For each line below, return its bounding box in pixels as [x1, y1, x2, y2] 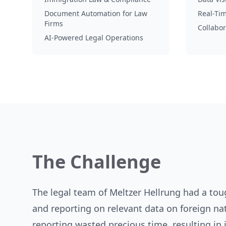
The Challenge [32, 149, 161, 174]
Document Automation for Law [44, 9, 147, 18]
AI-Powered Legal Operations [44, 33, 143, 42]
